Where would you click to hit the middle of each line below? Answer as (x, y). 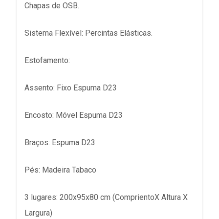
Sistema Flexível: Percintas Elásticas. (88, 33)
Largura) (38, 213)
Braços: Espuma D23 (60, 142)
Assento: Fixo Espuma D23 (71, 88)
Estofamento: (47, 60)
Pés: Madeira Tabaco (60, 170)
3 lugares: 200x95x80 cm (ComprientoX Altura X (106, 197)
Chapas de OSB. (52, 6)
